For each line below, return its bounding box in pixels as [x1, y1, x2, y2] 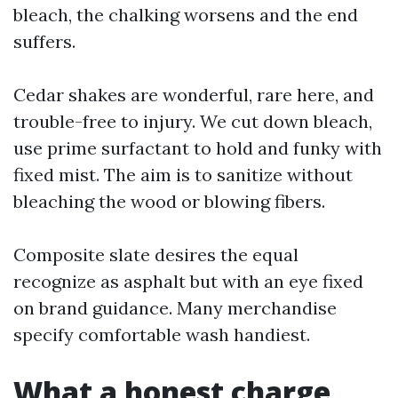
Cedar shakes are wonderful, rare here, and [13, 84, 374, 106]
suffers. [13, 30, 76, 52]
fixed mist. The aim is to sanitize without [13, 163, 353, 186]
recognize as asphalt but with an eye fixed [13, 270, 363, 292]
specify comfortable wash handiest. [13, 323, 310, 346]
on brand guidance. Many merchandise [13, 297, 337, 319]
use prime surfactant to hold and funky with [13, 137, 382, 159]
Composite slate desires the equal [13, 243, 298, 266]
